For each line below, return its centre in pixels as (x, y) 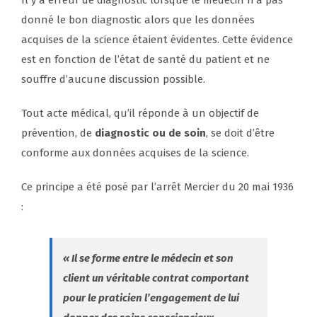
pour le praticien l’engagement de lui (151, 298)
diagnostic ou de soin (150, 133)
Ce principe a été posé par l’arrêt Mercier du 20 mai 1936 (157, 187)
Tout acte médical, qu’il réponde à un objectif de (140, 114)
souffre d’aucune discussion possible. (113, 80)
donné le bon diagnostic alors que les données (138, 20)
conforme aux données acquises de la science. (135, 153)
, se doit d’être (240, 133)
